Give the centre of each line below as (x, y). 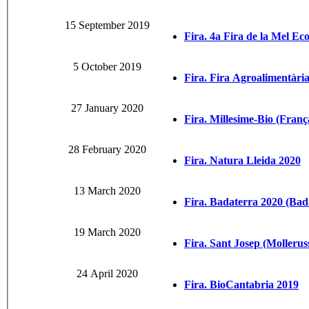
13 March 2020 (107, 191)
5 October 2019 (107, 67)
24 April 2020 (107, 274)
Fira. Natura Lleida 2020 (242, 161)
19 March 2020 (107, 232)
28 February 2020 (107, 150)
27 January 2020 (107, 108)
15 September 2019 (107, 26)
